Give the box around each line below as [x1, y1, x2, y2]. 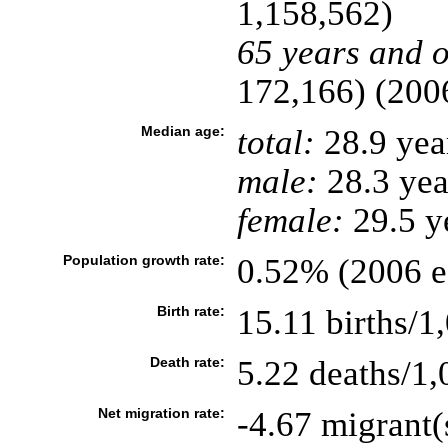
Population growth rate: [62, 252, 225, 268]
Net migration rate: [97, 405, 225, 421]
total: [236, 123, 315, 161]
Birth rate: [156, 303, 225, 319]
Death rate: [149, 354, 225, 370]
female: [236, 201, 344, 239]
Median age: [140, 123, 225, 139]
